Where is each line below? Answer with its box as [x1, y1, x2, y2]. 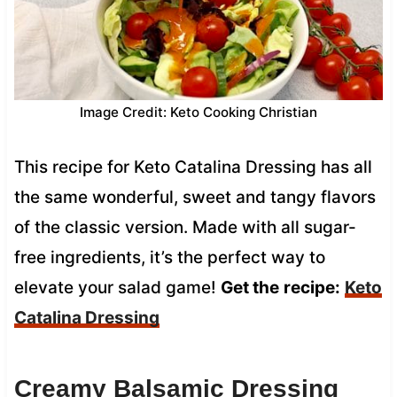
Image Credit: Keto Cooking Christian [80, 103, 317, 121]
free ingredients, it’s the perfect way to [13, 246, 325, 268]
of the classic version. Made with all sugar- [13, 216, 356, 237]
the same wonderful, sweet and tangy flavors [13, 186, 376, 207]
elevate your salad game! [13, 276, 221, 298]
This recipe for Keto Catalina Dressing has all [13, 156, 372, 177]
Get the [220, 276, 279, 298]
